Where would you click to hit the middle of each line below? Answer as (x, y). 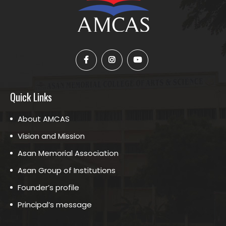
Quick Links (31, 97)
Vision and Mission (51, 136)
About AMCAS (44, 119)
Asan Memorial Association (68, 153)
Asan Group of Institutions (67, 170)
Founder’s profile (48, 187)
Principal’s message (55, 205)
